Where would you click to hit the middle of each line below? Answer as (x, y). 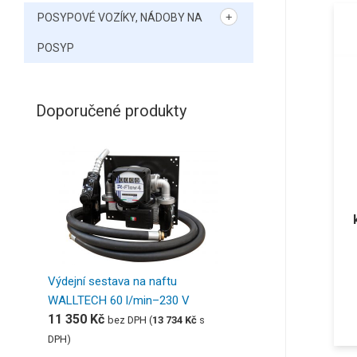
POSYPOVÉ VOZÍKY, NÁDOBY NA (120, 18)
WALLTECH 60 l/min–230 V (119, 300)
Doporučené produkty (111, 110)
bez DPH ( (130, 320)
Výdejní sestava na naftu (112, 281)
